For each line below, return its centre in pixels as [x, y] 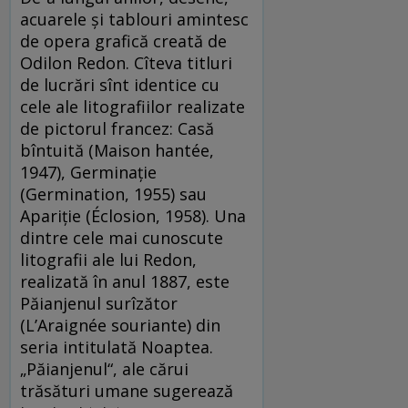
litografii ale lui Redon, [108, 259]
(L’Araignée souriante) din [120, 325]
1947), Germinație [88, 172]
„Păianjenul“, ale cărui [104, 368]
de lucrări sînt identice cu [120, 84]
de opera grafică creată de [123, 41]
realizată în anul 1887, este [125, 281]
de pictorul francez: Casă [117, 128]
